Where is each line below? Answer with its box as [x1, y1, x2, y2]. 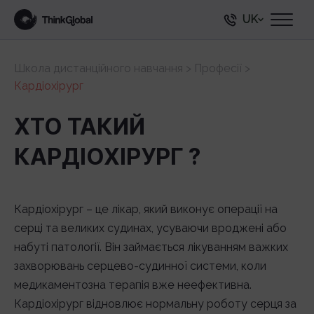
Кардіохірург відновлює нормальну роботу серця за [14, 297, 296, 310]
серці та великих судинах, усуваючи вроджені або [14, 221, 287, 235]
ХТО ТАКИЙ [14, 113, 145, 140]
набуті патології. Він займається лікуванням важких [14, 240, 288, 254]
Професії [194, 62, 242, 75]
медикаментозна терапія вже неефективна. [14, 278, 252, 292]
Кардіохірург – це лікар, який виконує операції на [14, 203, 278, 216]
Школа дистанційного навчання [14, 62, 183, 75]
